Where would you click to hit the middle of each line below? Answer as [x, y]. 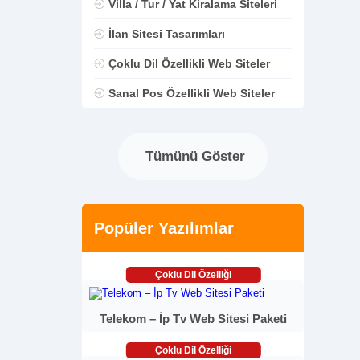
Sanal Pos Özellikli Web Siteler [191, 93]
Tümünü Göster [193, 156]
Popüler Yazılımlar [164, 228]
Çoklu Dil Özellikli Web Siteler [189, 63]
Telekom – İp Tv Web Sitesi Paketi [193, 319]
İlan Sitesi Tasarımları [166, 34]
